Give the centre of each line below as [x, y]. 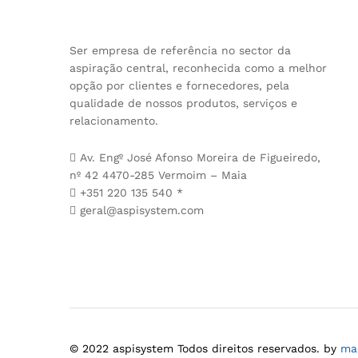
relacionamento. [114, 120]
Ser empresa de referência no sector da [180, 50]
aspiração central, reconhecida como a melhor [198, 68]
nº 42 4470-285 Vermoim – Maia [158, 175]
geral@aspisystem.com [142, 210]
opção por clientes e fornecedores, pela [179, 85]
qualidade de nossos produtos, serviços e [183, 103]
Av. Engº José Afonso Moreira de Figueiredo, [198, 157]
